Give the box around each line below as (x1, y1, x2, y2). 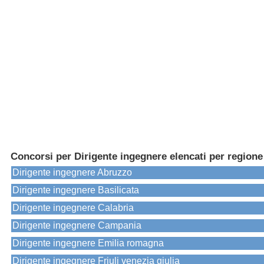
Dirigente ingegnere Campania (12, 220, 141, 231)
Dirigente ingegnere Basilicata (12, 185, 139, 196)
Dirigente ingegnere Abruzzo (12, 167, 132, 178)
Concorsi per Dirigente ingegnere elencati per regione (11, 151, 263, 163)
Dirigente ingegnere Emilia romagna (12, 238, 164, 249)
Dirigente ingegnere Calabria (12, 203, 134, 213)
